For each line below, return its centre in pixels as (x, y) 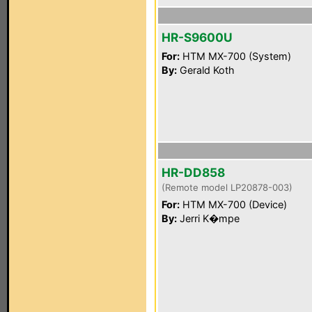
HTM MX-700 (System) (235, 56)
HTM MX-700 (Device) (233, 204)
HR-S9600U (197, 37)
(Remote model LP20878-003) (227, 187)
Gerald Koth (206, 70)
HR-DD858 (193, 172)
